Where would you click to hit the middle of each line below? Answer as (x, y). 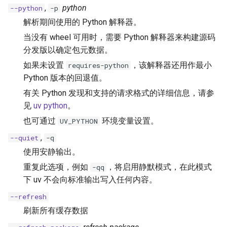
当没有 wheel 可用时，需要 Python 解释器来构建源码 (119, 37)
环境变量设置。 (129, 121)
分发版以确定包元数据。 (68, 50)
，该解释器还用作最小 (171, 65)
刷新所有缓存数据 (56, 210)
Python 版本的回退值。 (65, 78)
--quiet (24, 138)
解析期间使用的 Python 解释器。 (82, 22)
